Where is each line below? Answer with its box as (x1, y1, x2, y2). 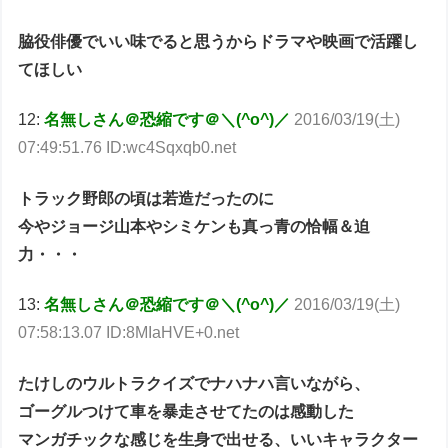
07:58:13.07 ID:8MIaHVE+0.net (18, 324, 240, 342)
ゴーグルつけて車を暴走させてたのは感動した (18, 402, 355, 420)
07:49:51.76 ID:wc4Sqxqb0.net (18, 139, 237, 157)
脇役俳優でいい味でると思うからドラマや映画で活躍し (18, 32, 419, 50)
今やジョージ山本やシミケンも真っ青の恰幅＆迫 (18, 217, 371, 235)
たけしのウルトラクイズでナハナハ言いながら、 (18, 374, 371, 392)
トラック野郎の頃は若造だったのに (18, 189, 275, 207)
